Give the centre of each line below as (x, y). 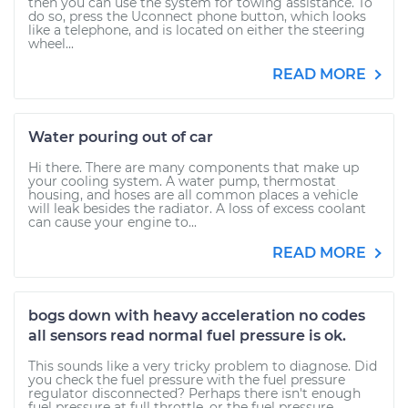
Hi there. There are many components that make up (194, 168)
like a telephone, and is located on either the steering (197, 30)
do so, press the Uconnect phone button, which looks (197, 16)
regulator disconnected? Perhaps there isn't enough (194, 393)
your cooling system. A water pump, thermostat (182, 181)
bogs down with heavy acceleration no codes (197, 316)
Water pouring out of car (121, 137)
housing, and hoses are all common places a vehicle (193, 195)
